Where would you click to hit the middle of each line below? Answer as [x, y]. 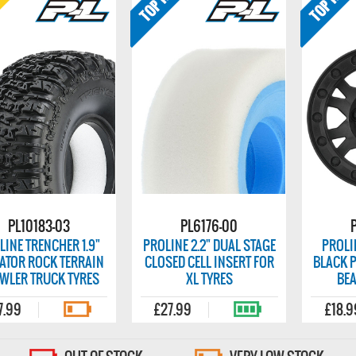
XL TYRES [209, 279]
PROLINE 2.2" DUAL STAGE [209, 245]
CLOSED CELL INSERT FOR [209, 262]
